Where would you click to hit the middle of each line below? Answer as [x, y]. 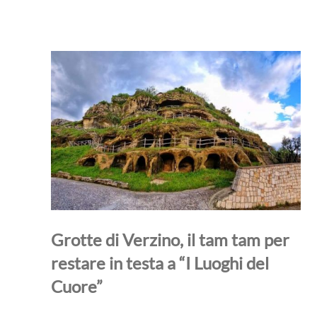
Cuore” [77, 286]
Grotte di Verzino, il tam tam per [170, 239]
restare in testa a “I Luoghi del [160, 263]
